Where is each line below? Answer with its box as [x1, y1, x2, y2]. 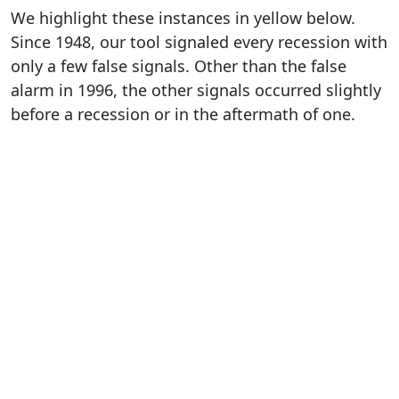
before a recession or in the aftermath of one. [11, 103, 355, 125]
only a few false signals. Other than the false [11, 55, 346, 77]
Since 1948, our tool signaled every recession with [11, 31, 387, 53]
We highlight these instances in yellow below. [11, 7, 355, 28]
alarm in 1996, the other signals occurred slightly [11, 79, 381, 101]
